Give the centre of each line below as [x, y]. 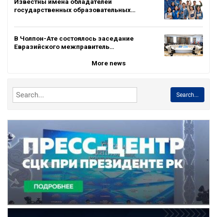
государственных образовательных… [75, 9]
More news [108, 63]
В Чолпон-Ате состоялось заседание [74, 38]
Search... [187, 95]
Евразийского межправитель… [64, 46]
